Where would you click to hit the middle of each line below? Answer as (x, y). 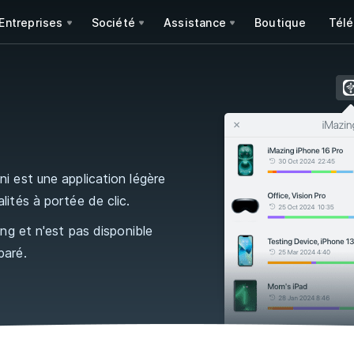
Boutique (281, 22)
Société (113, 22)
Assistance (195, 22)
